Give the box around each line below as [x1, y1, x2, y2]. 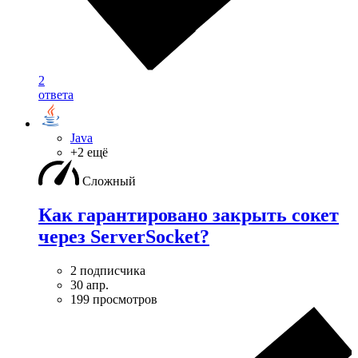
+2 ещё [70, 145, 108, 159]
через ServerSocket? [38, 225, 209, 247]
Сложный [82, 173, 136, 188]
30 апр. [70, 277, 109, 292]
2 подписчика [70, 263, 145, 277]
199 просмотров [70, 292, 157, 306]
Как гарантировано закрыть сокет [38, 204, 339, 225]
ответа [38, 87, 74, 101]
